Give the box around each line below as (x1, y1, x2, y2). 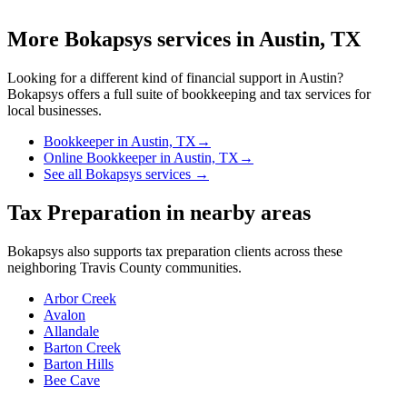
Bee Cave (44, 372, 100, 389)
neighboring (7, 260, 80, 276)
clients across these (231, 243, 342, 260)
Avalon (44, 307, 85, 323)
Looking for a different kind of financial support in (7, 70, 299, 86)
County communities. (115, 260, 242, 276)
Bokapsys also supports (7, 243, 145, 260)
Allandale (44, 323, 99, 340)
